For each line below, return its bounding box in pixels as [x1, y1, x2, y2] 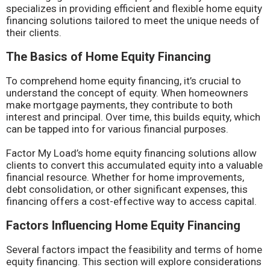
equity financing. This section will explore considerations [6, 256, 262, 268]
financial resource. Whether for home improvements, [6, 171, 244, 183]
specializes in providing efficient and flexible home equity [6, 2, 262, 14]
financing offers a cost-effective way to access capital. [6, 195, 257, 207]
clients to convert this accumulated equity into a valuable [6, 159, 263, 171]
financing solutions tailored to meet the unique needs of [6, 14, 260, 27]
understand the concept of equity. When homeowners [6, 87, 248, 99]
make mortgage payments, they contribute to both [6, 99, 233, 111]
